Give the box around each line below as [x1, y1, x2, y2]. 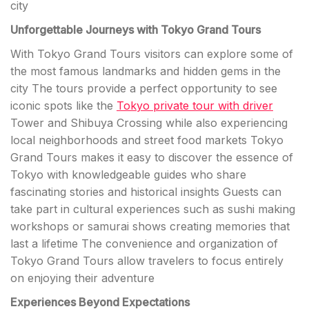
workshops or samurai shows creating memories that [10, 219, 290, 233]
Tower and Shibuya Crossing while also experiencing [10, 116, 288, 130]
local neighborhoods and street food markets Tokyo [10, 133, 283, 147]
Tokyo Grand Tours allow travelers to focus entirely [10, 254, 283, 268]
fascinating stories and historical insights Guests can [10, 185, 281, 199]
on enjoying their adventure [10, 271, 154, 285]
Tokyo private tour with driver [117, 99, 273, 112]
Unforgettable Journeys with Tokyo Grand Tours [10, 23, 261, 37]
